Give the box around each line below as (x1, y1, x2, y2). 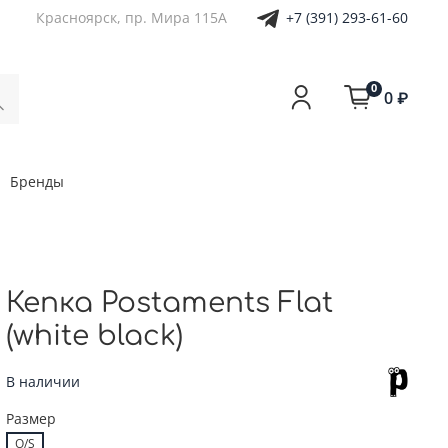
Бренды (9, 171, 64, 191)
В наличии (6, 372, 81, 392)
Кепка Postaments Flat (6, 286, 334, 319)
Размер (6, 408, 57, 428)
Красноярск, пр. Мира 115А (36, 8, 227, 28)
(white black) (6, 319, 184, 352)
